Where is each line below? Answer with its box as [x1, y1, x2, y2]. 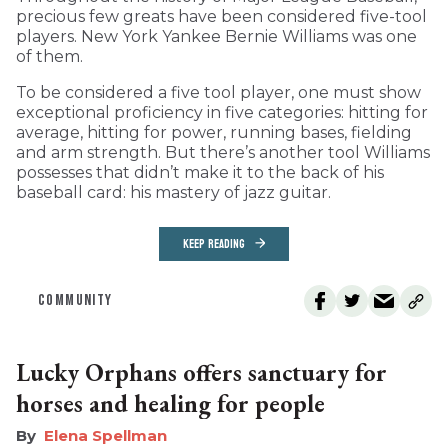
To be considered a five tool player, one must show [16, 82, 421, 102]
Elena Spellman [44, 425, 167, 445]
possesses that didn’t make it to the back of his [16, 162, 384, 182]
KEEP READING [183, 232, 245, 255]
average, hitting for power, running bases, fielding [16, 122, 412, 142]
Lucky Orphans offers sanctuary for [16, 356, 387, 388]
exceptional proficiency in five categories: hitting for [16, 102, 428, 122]
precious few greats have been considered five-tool [16, 6, 427, 26]
